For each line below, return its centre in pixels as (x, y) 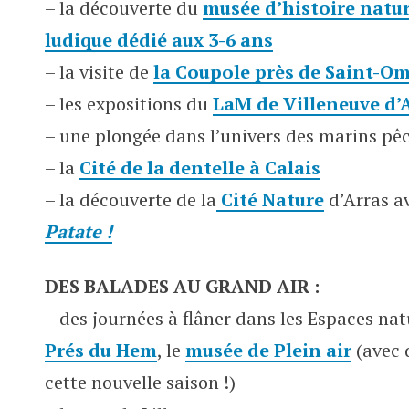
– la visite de (99, 72)
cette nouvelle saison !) (140, 382)
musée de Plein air (268, 350)
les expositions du (134, 104)
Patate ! (79, 231)
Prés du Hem (101, 350)
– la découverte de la (131, 199)
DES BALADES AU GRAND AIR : (182, 286)
